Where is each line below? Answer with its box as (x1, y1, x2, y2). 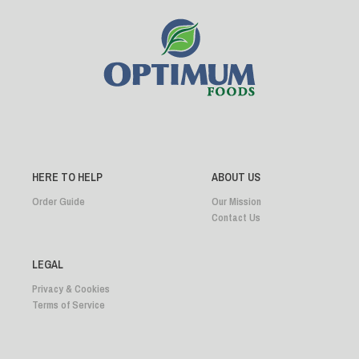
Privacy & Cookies (32, 281, 110, 296)
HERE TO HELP (32, 170, 103, 185)
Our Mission (212, 194, 261, 209)
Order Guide (32, 194, 85, 209)
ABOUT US (212, 170, 260, 185)
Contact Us (212, 210, 260, 225)
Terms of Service (32, 297, 105, 313)
